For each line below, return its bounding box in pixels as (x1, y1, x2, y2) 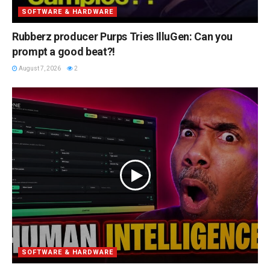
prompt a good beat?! (12, 45, 115, 58)
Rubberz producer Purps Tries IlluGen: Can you (12, 30, 233, 43)
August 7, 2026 (17, 65, 61, 72)
